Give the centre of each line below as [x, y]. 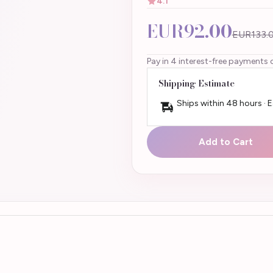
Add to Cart [226, 142]
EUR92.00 [189, 31]
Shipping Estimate [196, 83]
